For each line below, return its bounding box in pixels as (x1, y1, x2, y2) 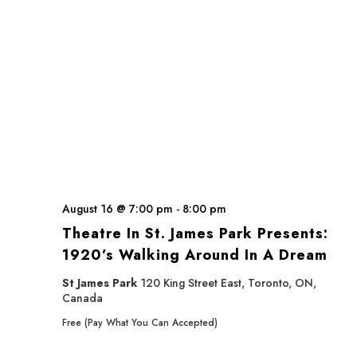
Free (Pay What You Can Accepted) (62, 316, 218, 330)
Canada (62, 290, 103, 306)
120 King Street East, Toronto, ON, (140, 275, 316, 291)
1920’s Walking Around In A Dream (62, 245, 328, 265)
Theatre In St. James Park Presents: (62, 223, 328, 244)
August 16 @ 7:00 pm (62, 201, 173, 217)
